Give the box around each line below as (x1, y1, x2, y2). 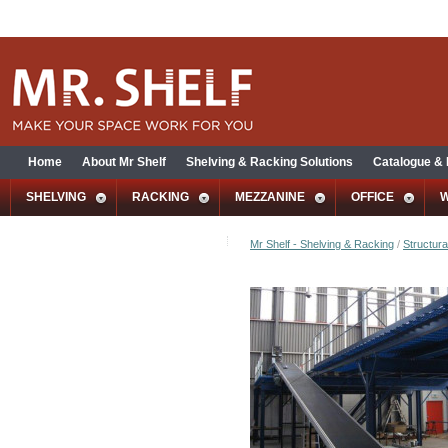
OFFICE (351, 190, 394, 204)
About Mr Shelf (82, 155, 166, 169)
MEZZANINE (235, 190, 305, 204)
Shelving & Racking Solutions (186, 155, 353, 169)
